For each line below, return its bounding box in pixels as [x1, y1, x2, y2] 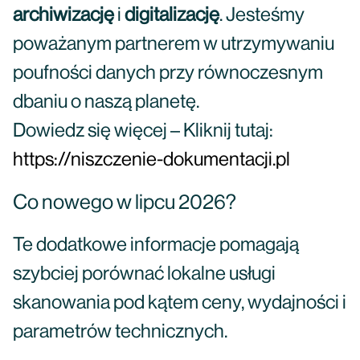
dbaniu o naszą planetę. [13, 92, 199, 112]
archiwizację [13, 6, 114, 25]
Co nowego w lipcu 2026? [13, 192, 236, 213]
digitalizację [125, 6, 219, 25]
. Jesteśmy [219, 6, 305, 25]
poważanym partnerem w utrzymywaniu [13, 35, 334, 54]
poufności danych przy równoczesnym [13, 63, 323, 83]
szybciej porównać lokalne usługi [13, 264, 276, 284]
